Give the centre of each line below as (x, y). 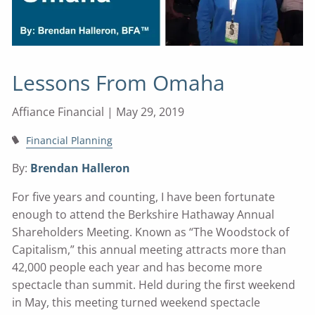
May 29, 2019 (150, 112)
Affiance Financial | (64, 112)
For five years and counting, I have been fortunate (144, 197)
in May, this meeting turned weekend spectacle (136, 303)
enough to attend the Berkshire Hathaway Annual (143, 215)
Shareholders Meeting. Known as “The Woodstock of (151, 232)
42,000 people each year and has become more (137, 268)
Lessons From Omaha (119, 83)
